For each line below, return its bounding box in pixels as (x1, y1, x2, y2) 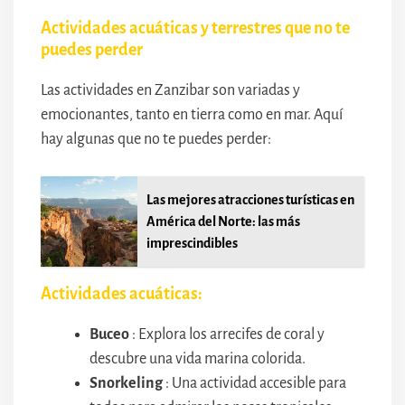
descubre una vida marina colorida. (89, 350, 306, 367)
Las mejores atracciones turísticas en (146, 192, 355, 207)
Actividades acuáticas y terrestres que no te (41, 18, 350, 37)
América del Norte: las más (146, 213, 301, 229)
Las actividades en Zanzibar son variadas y (41, 81, 300, 99)
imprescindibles (146, 235, 239, 250)
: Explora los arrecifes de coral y (129, 325, 325, 343)
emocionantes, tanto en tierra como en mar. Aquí (41, 106, 343, 123)
